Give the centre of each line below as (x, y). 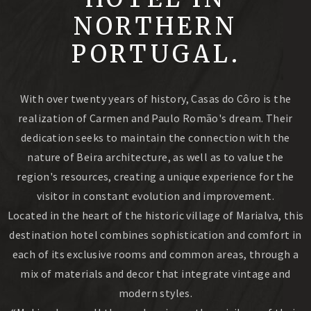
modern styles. (155, 293)
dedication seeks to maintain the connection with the (155, 137)
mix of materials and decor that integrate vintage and (155, 274)
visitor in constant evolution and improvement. (155, 196)
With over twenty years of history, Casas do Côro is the (155, 99)
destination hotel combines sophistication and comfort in (155, 235)
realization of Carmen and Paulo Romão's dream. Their (155, 118)
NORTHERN (155, 26)
